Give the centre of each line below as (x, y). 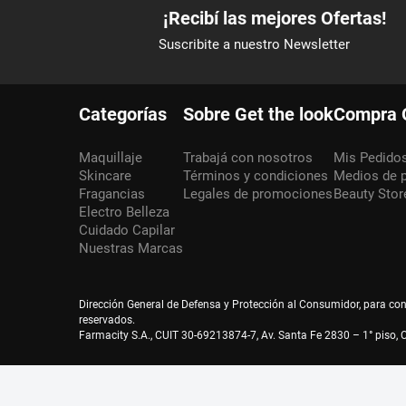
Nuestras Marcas (131, 248)
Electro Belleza (124, 212)
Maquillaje (111, 158)
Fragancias (112, 194)
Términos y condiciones (256, 176)
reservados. (107, 320)
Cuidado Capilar (127, 230)
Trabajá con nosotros (248, 158)
